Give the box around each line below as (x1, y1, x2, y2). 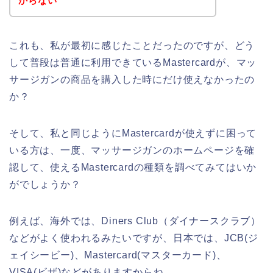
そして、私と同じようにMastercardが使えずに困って (9, 127, 257, 138)
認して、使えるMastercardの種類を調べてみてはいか (9, 161, 257, 172)
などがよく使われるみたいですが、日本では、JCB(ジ (9, 232, 258, 243)
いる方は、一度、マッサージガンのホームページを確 (9, 144, 255, 155)
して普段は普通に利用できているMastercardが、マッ (9, 57, 257, 68)
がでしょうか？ (9, 179, 81, 190)
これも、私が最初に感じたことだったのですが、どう (9, 40, 255, 51)
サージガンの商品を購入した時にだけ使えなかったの (9, 74, 255, 85)
